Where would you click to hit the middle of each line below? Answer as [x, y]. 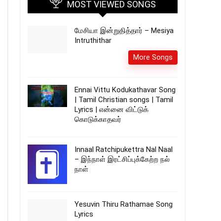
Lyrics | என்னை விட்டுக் [111, 110]
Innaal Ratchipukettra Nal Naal [124, 149]
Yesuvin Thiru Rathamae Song [124, 204]
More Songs [153, 57]
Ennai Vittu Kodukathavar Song [125, 90]
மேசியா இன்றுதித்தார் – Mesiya [124, 31]
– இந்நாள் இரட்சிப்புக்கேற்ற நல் [122, 159]
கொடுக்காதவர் [98, 119]
